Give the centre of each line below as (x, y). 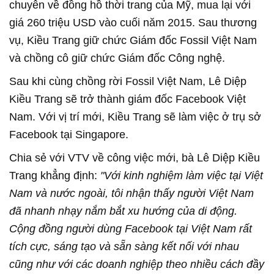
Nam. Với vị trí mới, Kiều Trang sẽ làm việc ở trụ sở (135, 117)
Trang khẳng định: (55, 175)
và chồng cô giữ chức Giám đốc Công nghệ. (117, 58)
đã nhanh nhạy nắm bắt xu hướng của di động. (123, 211)
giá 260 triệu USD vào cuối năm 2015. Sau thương (133, 22)
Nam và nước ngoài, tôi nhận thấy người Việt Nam (131, 193)
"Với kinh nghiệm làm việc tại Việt (182, 175)
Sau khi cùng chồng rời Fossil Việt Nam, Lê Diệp (128, 81)
